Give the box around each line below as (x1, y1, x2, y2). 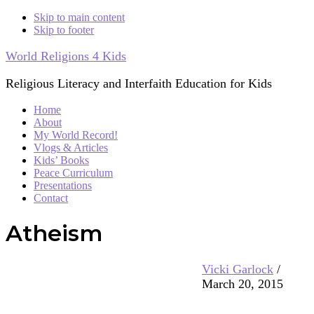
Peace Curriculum (34, 167, 113, 179)
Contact (34, 192, 68, 204)
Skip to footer (34, 24, 94, 36)
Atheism (6, 219, 103, 247)
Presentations (34, 179, 92, 191)
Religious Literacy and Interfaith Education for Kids (6, 76, 272, 90)
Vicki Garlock (202, 261, 273, 276)
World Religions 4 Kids (6, 49, 126, 63)
